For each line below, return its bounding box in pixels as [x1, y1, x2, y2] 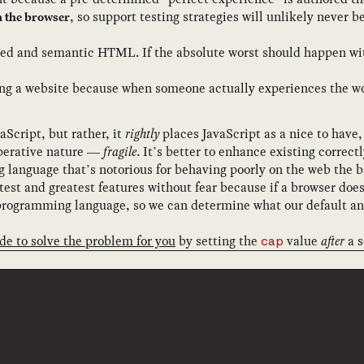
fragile [103, 141, 136, 161]
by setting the [175, 231, 261, 250]
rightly [125, 123, 159, 143]
